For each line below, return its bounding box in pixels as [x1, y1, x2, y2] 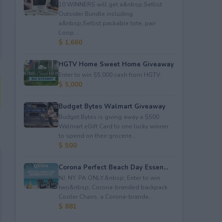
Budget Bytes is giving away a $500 [58, 112, 159, 121]
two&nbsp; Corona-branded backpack [58, 183, 167, 191]
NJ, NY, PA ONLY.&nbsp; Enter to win [58, 173, 160, 182]
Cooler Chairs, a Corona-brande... [58, 192, 153, 201]
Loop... [58, 28, 78, 37]
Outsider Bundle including [58, 9, 133, 18]
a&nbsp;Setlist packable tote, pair [58, 19, 156, 27]
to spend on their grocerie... [58, 131, 136, 140]
